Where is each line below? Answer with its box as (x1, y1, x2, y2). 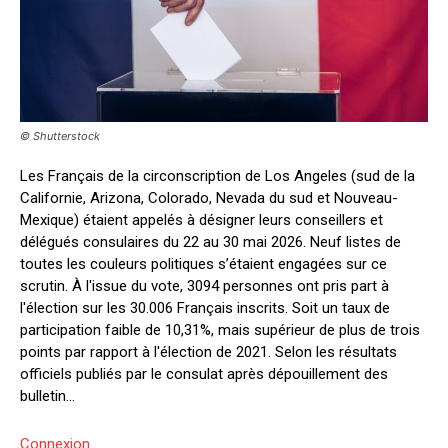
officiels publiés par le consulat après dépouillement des (20, 364, 388, 383)
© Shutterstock (20, 128, 100, 143)
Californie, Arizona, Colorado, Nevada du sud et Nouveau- (20, 188, 398, 207)
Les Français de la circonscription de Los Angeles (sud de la (20, 166, 415, 185)
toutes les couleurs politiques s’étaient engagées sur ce (20, 254, 387, 273)
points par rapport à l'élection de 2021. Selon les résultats (20, 342, 397, 361)
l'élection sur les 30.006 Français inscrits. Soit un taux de (20, 298, 390, 317)
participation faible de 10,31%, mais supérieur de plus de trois (20, 320, 420, 339)
